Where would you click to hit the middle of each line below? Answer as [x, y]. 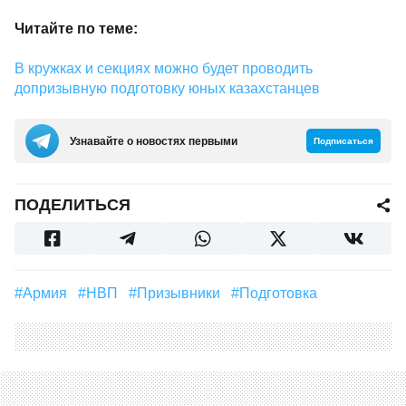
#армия [50, 293]
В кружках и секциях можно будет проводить [164, 68]
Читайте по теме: [76, 29]
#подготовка [284, 293]
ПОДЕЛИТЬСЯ [72, 205]
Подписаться [343, 141]
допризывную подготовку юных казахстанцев [167, 88]
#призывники [184, 293]
